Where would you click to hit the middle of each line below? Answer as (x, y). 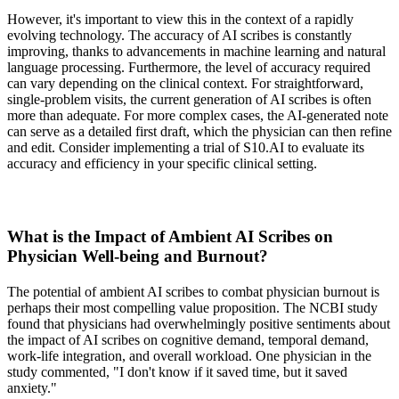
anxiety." (32, 387)
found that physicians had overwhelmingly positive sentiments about (199, 323)
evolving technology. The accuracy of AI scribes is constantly (179, 35)
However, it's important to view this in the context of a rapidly (180, 19)
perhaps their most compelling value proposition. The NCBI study (192, 307)
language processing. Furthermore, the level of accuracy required (189, 67)
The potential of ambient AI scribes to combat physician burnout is (193, 291)
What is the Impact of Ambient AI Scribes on (170, 236)
